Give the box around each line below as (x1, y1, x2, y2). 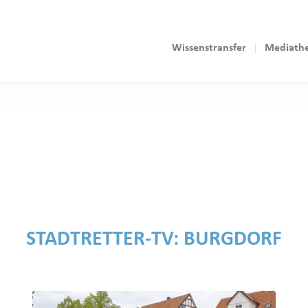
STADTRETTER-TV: (26, 229, 184, 251)
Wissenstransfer (172, 43, 246, 54)
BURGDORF (184, 229, 282, 251)
